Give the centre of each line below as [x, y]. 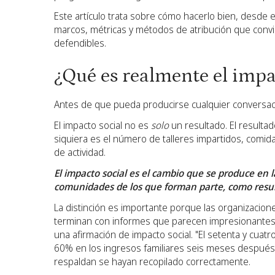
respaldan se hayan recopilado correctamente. [152, 261]
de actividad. [81, 152]
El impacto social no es [103, 125]
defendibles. [80, 43]
